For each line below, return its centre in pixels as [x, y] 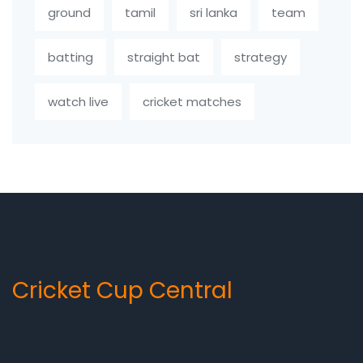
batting [70, 58]
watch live [78, 102]
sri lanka [214, 13]
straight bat [164, 58]
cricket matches [192, 102]
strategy [261, 58]
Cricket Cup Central [122, 291]
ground [69, 13]
